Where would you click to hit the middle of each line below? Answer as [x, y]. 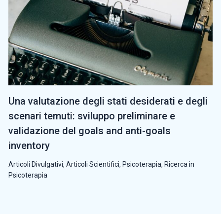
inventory [29, 146]
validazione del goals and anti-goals [90, 131]
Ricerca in [179, 164]
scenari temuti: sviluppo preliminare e [92, 116]
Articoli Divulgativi [36, 164]
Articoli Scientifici [93, 164]
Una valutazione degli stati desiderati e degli [108, 101]
